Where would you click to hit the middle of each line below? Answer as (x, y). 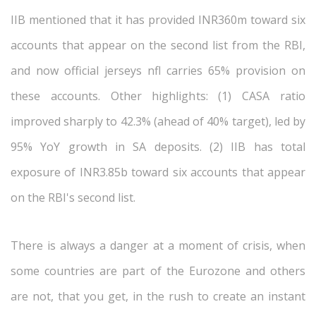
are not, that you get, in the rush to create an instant (158, 296)
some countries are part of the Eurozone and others (158, 271)
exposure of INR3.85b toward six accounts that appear (158, 172)
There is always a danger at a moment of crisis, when (158, 245)
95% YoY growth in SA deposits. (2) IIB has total (158, 147)
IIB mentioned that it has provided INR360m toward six (158, 20)
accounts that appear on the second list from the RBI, (158, 45)
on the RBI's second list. (73, 197)
